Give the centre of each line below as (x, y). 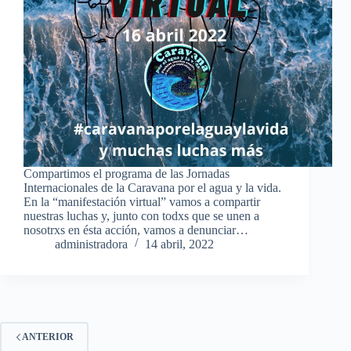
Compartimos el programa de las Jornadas (127, 173)
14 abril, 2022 (179, 244)
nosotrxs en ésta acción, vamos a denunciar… (136, 230)
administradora (91, 244)
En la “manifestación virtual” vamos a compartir (142, 201)
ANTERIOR (48, 337)
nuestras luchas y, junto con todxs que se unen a (141, 215)
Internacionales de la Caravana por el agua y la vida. (152, 187)
